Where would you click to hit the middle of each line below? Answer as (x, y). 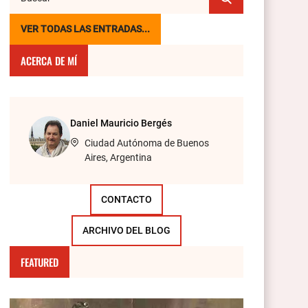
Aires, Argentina (118, 157)
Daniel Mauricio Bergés (121, 123)
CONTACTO (126, 199)
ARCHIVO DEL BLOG (126, 230)
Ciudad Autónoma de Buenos (146, 143)
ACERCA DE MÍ (49, 60)
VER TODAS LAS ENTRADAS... (85, 29)
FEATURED (40, 262)
